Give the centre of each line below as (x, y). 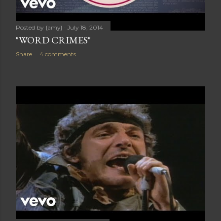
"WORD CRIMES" (53, 40)
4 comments (58, 54)
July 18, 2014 (85, 27)
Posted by (31, 27)
